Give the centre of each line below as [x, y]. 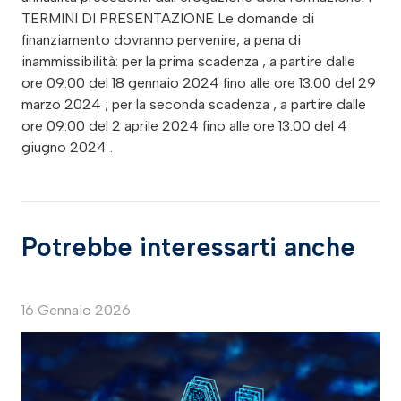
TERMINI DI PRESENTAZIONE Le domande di [168, 18]
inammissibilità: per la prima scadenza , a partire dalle [188, 61]
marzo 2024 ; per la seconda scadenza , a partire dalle [194, 104]
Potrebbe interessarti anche [188, 247]
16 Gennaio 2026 [76, 310]
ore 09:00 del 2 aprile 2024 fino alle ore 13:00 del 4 [184, 125]
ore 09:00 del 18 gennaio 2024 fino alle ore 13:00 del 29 [199, 82]
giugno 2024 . [67, 147]
